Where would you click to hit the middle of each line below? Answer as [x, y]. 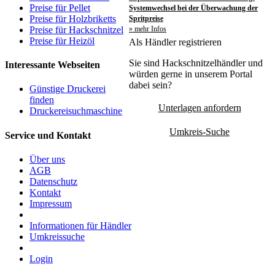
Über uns [47, 159]
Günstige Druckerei [68, 89]
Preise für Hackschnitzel [76, 29]
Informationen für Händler [80, 225]
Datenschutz [53, 181]
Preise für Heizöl [62, 41]
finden [42, 100]
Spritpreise [146, 18]
